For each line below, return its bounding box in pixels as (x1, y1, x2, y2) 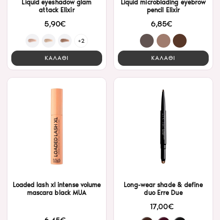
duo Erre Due (144, 189, 183, 197)
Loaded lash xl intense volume (12, 181, 101, 189)
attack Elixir (39, 6, 75, 14)
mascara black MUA (27, 189, 87, 197)
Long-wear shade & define (124, 181, 203, 189)
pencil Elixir (146, 6, 180, 14)
